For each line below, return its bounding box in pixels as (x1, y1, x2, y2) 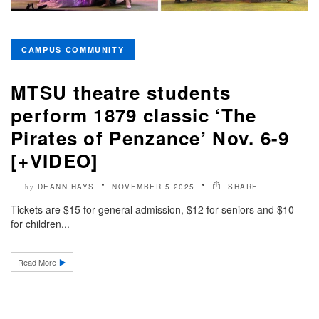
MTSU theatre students (11, 78, 231, 105)
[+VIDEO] (11, 147, 99, 174)
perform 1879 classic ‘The (11, 101, 257, 128)
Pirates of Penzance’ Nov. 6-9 (11, 124, 290, 151)
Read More (18, 256, 58, 268)
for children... (11, 216, 70, 231)
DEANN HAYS (37, 181, 95, 192)
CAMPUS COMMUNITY (21, 43, 125, 55)
